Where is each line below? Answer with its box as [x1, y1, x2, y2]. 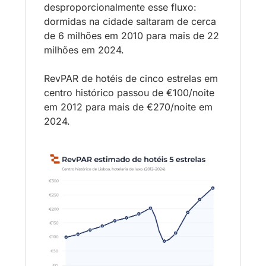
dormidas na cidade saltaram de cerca [44, 15, 216, 28]
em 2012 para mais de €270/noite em [44, 101, 213, 113]
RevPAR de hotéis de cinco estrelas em [44, 72, 218, 85]
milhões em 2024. [44, 44, 127, 56]
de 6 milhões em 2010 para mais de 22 [44, 30, 219, 42]
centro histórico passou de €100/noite [44, 87, 214, 99]
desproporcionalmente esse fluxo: [44, 1, 197, 14]
